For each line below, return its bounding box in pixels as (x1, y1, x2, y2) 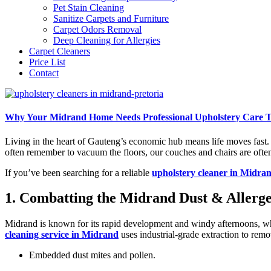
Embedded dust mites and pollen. (29, 250, 155, 261)
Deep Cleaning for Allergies (53, 35, 160, 45)
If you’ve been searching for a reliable (5, 167, 152, 178)
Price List (29, 57, 65, 67)
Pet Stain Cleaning (53, 2, 124, 13)
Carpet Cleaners (29, 46, 90, 56)
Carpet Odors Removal (53, 24, 142, 34)
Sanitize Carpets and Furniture (53, 13, 169, 24)
